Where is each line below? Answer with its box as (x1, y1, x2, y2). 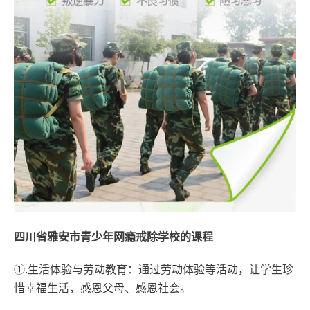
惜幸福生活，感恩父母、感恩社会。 (14, 282, 191, 294)
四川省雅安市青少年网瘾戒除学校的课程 (14, 230, 213, 243)
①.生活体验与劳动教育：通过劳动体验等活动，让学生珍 (14, 263, 293, 275)
